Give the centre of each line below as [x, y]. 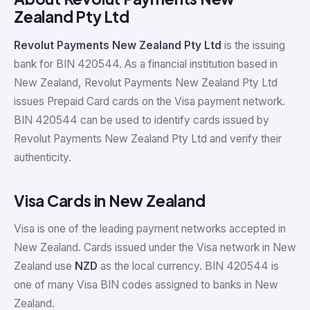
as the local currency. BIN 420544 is [188, 266]
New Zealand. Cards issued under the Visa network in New [155, 247]
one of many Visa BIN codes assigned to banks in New [146, 284]
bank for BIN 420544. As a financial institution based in [146, 64]
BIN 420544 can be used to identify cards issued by [142, 120]
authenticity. [43, 157]
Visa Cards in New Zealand [110, 200]
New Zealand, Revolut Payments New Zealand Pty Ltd [146, 82]
